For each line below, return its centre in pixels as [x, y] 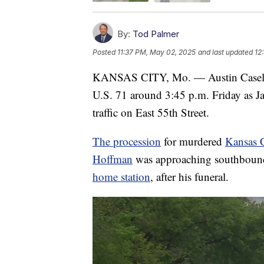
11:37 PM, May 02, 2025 [156, 52]
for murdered [193, 141]
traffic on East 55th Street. [151, 112]
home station [121, 176]
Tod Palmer [156, 34]
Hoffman [113, 159]
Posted [105, 52]
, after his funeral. [189, 176]
